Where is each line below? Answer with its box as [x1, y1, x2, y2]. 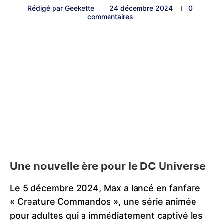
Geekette [65, 4, 94, 13]
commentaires [87, 12, 133, 21]
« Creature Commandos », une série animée [10, 196, 196, 207]
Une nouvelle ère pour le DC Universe [10, 159, 206, 172]
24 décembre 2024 [110, 4, 173, 13]
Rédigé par [27, 4, 65, 13]
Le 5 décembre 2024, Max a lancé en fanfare [10, 182, 200, 193]
